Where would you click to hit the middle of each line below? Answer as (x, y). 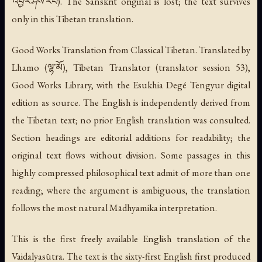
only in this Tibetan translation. (73, 19)
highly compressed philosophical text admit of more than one (131, 173)
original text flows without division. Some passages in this (131, 155)
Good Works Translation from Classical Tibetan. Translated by (131, 50)
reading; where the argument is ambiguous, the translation (131, 190)
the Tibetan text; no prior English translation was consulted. (131, 120)
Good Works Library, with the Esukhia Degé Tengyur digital (131, 85)
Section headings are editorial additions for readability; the (131, 138)
